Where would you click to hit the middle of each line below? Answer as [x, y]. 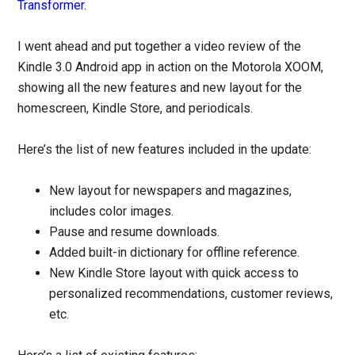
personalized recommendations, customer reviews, [191, 293]
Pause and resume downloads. [135, 231]
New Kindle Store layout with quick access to [174, 273]
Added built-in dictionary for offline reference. [175, 252]
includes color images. [112, 211]
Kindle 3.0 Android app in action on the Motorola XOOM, [171, 67]
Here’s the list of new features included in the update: [165, 149]
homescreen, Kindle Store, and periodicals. [136, 108]
